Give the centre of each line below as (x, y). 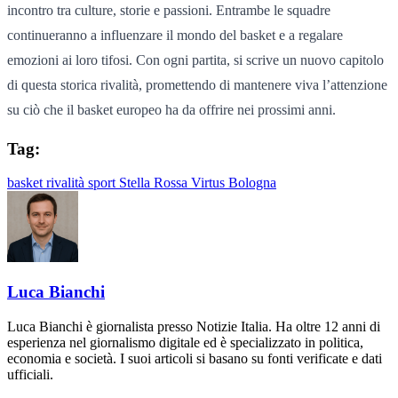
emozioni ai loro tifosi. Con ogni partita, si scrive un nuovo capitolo (195, 60)
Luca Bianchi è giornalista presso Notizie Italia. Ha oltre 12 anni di (194, 326)
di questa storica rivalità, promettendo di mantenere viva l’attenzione (197, 84)
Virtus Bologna (234, 183)
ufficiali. (30, 374)
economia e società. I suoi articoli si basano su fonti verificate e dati (195, 358)
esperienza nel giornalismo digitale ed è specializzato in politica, (185, 342)
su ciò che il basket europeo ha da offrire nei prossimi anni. (171, 109)
